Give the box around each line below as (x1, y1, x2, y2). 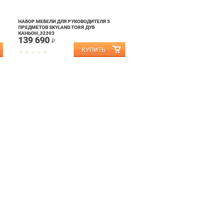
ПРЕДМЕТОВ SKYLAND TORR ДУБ (18, 25, 95, 30)
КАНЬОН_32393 (18, 30, 55, 36)
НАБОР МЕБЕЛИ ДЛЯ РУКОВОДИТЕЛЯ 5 (18, 19, 110, 25)
